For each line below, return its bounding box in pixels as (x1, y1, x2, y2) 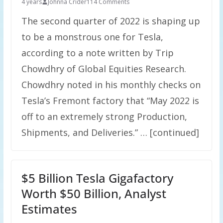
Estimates (21, 201, 77, 217)
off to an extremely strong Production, (21, 111, 187, 122)
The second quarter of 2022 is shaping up (21, 15, 200, 27)
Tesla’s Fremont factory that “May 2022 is (21, 95, 199, 107)
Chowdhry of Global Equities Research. (21, 63, 186, 75)
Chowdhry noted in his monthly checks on (21, 79, 201, 91)
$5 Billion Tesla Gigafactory (21, 170, 173, 186)
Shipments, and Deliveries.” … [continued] (21, 126, 199, 138)
